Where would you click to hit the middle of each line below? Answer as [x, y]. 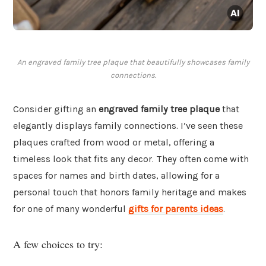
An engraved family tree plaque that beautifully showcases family [133, 62]
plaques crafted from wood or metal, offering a [114, 142]
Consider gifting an [56, 109]
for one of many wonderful [71, 209]
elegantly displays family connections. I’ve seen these [128, 126]
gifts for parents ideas [176, 209]
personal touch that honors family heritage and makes [130, 192]
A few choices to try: [58, 244]
